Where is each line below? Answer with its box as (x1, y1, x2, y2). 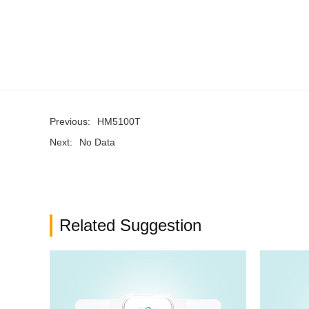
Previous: (50, 116, 90, 127)
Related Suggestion (59, 216, 201, 235)
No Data (79, 137, 115, 148)
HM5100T (97, 116, 141, 127)
